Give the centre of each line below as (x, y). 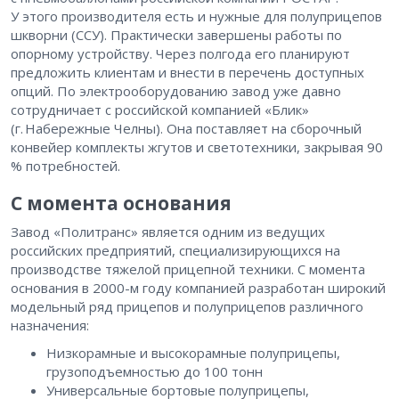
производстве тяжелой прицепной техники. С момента (188, 269)
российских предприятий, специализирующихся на (175, 250)
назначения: (50, 325)
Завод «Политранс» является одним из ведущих (168, 231)
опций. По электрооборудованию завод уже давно (176, 90)
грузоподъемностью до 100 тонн (155, 371)
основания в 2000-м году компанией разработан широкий (198, 287)
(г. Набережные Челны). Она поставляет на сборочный (186, 128)
